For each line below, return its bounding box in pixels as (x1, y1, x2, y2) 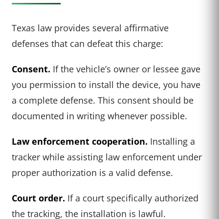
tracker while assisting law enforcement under (12, 150, 202, 163)
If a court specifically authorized (65, 191, 198, 204)
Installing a (148, 134, 195, 147)
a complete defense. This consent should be (12, 93, 194, 106)
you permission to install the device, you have (12, 78, 200, 90)
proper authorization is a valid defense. (12, 166, 173, 178)
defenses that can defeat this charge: (12, 37, 163, 49)
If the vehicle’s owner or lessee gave (50, 62, 200, 75)
